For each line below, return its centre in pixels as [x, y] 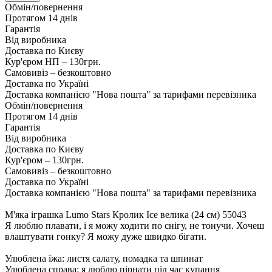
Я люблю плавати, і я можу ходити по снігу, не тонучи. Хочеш [134, 226]
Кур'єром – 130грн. [44, 160]
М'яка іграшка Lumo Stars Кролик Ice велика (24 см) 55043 [126, 215]
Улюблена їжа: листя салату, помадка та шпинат [104, 259]
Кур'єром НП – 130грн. [53, 62]
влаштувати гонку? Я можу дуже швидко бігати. [106, 237]
